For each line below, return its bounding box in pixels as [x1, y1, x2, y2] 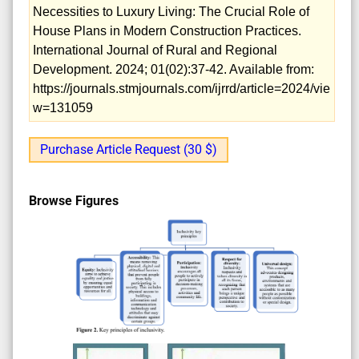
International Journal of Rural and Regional [33, 42, 277, 57]
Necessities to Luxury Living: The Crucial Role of [33, 4, 309, 18]
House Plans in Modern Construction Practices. [33, 23, 301, 38]
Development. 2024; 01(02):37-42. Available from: [33, 62, 314, 76]
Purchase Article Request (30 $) [40, 141, 217, 157]
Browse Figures [29, 192, 119, 208]
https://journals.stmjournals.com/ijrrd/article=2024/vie [33, 81, 330, 95]
